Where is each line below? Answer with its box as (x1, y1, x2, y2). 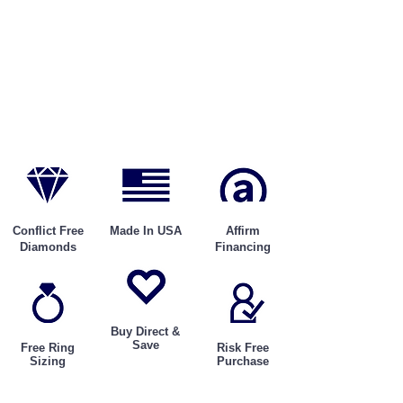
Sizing (30, 354, 66, 368)
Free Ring (21, 340, 75, 354)
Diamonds (19, 239, 76, 254)
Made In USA (109, 223, 182, 237)
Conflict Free (12, 223, 84, 237)
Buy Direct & (111, 324, 180, 338)
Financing (215, 239, 271, 254)
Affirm (226, 223, 260, 237)
